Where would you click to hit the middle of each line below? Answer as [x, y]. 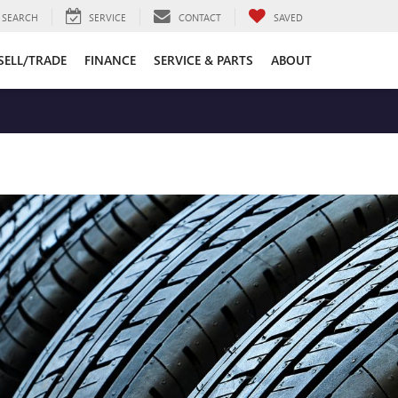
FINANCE [110, 60]
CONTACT [200, 17]
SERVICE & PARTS [203, 60]
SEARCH [20, 17]
